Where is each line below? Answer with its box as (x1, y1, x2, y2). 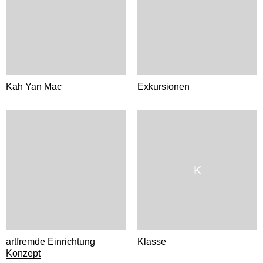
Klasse (137, 237, 166, 247)
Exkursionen (137, 82, 190, 92)
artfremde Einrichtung (6, 237, 95, 247)
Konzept (6, 248, 41, 258)
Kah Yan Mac (6, 82, 62, 92)
